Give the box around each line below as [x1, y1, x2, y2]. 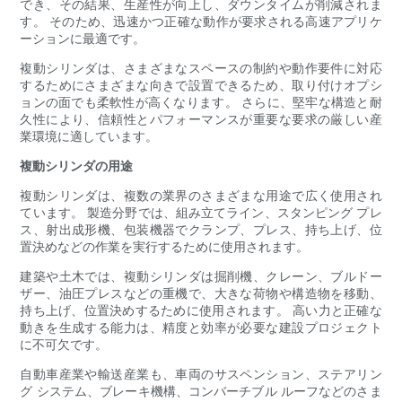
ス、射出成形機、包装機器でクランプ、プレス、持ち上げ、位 [20, 222, 382, 238]
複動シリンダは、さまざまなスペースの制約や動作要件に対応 [20, 60, 382, 76]
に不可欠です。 [20, 336, 109, 353]
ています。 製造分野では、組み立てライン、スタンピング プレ [20, 205, 382, 221]
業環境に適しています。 [20, 128, 159, 144]
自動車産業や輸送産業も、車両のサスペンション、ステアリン [20, 366, 382, 382]
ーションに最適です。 [20, 31, 146, 47]
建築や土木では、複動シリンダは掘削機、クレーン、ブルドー [20, 268, 382, 284]
